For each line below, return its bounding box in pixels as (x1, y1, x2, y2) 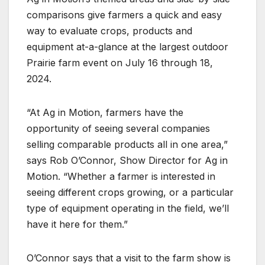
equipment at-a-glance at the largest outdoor (27, 40, 228, 53)
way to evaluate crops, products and (27, 24, 192, 37)
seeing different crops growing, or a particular (27, 186, 234, 198)
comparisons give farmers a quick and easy (27, 8, 222, 21)
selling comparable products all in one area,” (27, 138, 228, 150)
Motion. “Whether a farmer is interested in (27, 170, 215, 182)
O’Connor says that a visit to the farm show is (27, 251, 231, 264)
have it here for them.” (27, 218, 128, 230)
